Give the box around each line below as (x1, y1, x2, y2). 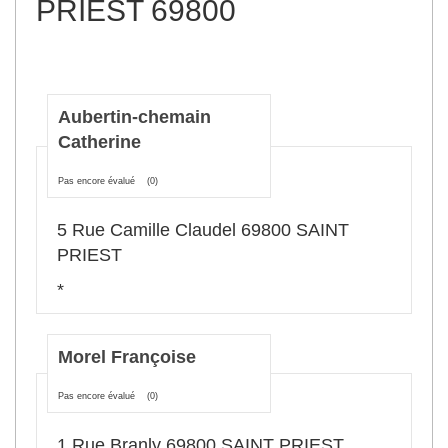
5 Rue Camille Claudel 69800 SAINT (57, 220, 349, 240)
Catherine (58, 132, 141, 152)
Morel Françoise (58, 347, 196, 367)
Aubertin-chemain (58, 107, 211, 127)
